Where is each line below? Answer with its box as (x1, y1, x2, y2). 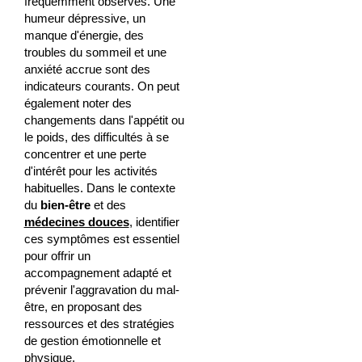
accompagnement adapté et (23, 265, 171, 280)
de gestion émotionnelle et (23, 333, 161, 347)
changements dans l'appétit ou (23, 112, 184, 127)
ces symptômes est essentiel (23, 231, 179, 246)
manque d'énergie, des (23, 27, 144, 42)
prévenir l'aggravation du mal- (23, 282, 179, 297)
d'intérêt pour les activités (23, 163, 158, 178)
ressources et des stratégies (23, 316, 175, 330)
